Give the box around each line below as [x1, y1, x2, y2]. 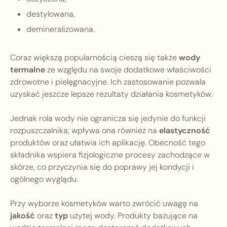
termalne [10, 64, 45, 75]
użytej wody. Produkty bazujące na [68, 210, 198, 221]
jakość [10, 210, 35, 221]
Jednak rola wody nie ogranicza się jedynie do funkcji [10, 113, 206, 124]
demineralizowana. [26, 24, 95, 35]
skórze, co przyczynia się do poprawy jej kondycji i [10, 162, 194, 173]
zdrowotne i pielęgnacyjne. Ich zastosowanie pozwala [10, 77, 206, 88]
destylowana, [26, 9, 75, 20]
